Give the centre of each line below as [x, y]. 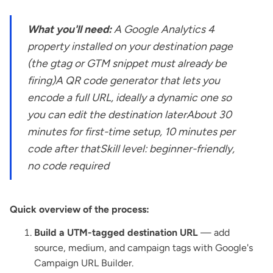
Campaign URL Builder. [84, 263]
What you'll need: [71, 29]
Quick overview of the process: [80, 209]
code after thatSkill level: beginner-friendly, [131, 148]
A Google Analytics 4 [165, 29]
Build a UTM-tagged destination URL [116, 232]
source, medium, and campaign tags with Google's [144, 247]
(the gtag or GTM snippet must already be [127, 63]
